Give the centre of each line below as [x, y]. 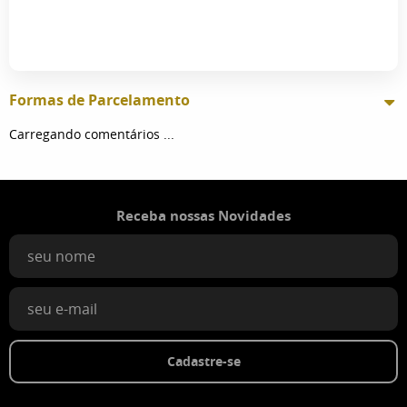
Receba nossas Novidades [203, 215]
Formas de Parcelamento [99, 99]
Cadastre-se [203, 361]
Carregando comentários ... [92, 134]
